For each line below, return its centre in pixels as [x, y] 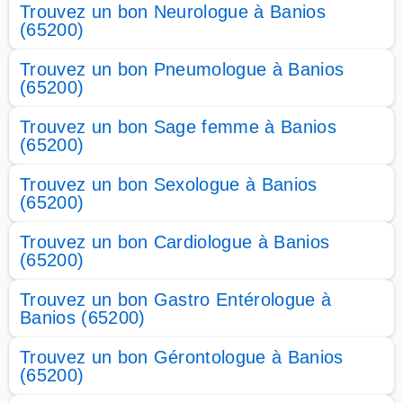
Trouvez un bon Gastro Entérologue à [176, 300]
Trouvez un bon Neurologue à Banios [173, 12]
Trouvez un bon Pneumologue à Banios [182, 69]
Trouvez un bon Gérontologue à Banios [182, 357]
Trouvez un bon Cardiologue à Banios [175, 242]
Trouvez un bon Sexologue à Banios [169, 184]
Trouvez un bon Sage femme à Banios [178, 127]
